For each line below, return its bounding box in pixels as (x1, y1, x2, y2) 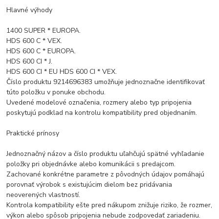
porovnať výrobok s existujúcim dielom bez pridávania (6, 179, 173, 189)
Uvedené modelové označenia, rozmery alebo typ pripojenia (6, 97, 192, 107)
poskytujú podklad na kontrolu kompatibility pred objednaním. (6, 108, 197, 117)
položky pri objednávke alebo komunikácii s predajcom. (6, 159, 176, 169)
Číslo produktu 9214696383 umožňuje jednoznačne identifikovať (6, 77, 205, 87)
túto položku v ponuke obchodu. (6, 87, 106, 97)
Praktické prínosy (6, 128, 60, 138)
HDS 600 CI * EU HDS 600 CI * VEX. (6, 66, 117, 76)
